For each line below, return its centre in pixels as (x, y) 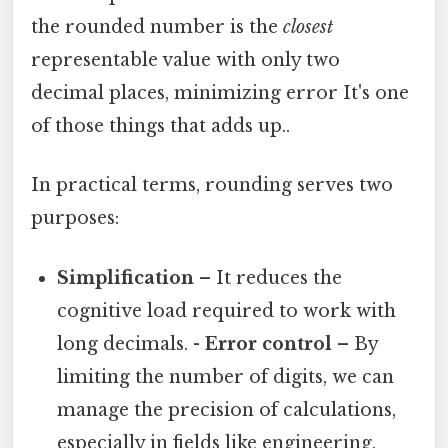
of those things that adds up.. (160, 126)
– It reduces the (268, 277)
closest (308, 27)
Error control (269, 343)
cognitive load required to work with (227, 310)
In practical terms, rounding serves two (212, 185)
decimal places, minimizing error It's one (220, 93)
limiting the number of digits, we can (226, 376)
